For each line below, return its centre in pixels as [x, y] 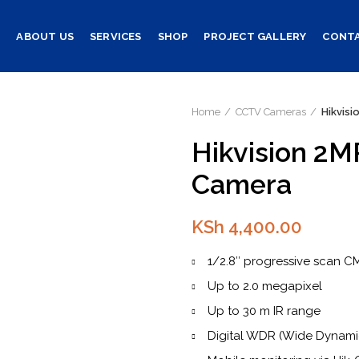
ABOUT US [45, 36]
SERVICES [116, 36]
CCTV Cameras [271, 112]
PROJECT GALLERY [255, 36]
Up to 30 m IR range [264, 311]
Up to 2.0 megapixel [265, 286]
